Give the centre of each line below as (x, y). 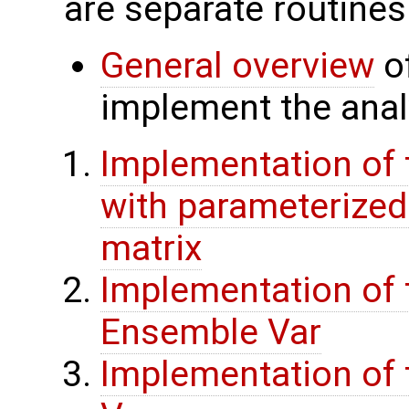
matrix (151, 249)
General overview (237, 66)
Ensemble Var (211, 333)
